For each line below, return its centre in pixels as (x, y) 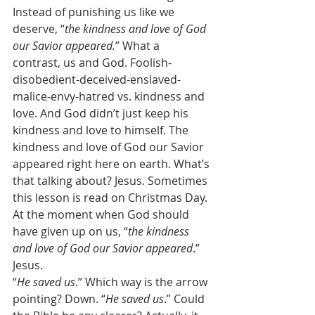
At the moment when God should (102, 214)
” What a (139, 46)
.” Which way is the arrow (143, 282)
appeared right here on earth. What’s (112, 164)
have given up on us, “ (70, 231)
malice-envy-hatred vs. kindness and (110, 96)
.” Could (186, 299)
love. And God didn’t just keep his (102, 113)
